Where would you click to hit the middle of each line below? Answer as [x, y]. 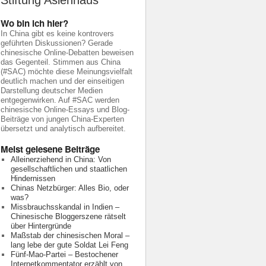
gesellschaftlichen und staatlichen [69, 169]
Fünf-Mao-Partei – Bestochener [64, 254]
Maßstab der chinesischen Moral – [70, 235]
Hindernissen [33, 178]
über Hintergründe [41, 226]
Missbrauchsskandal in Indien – [65, 207]
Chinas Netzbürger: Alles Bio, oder [69, 188]
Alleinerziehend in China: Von [61, 159]
